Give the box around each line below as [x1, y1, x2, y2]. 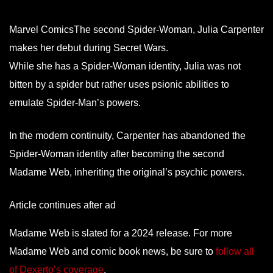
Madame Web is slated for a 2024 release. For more [9, 227, 232, 238]
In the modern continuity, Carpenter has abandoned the [9, 130, 246, 141]
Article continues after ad [9, 199, 116, 210]
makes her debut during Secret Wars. [9, 42, 168, 53]
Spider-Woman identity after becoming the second [9, 148, 224, 159]
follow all [216, 246, 254, 257]
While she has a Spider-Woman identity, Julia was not [9, 60, 241, 71]
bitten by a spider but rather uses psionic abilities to [9, 79, 229, 90]
